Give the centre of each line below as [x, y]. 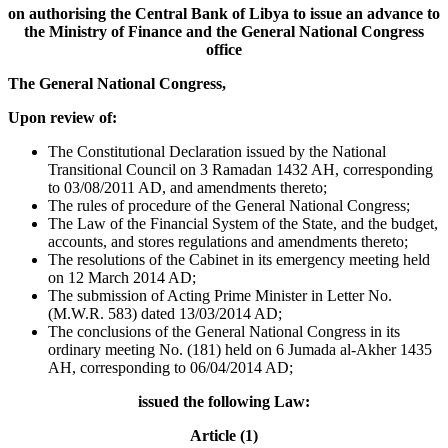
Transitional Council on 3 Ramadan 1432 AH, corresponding [240, 170]
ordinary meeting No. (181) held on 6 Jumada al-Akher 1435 [240, 350]
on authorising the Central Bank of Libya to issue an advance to [224, 14]
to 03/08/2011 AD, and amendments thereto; [187, 188]
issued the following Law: [224, 402]
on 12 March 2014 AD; [122, 278]
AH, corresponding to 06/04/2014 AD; [170, 368]
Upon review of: [62, 118]
